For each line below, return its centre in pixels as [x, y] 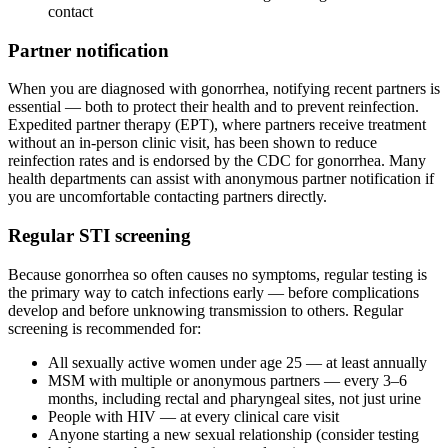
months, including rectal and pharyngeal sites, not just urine [234, 398]
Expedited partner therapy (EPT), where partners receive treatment [217, 125]
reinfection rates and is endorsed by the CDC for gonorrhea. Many [217, 161]
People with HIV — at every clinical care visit [193, 416]
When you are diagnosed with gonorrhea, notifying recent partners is [224, 89]
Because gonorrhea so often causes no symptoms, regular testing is [217, 274]
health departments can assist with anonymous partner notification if [221, 179]
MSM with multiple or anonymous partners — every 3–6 [227, 380]
